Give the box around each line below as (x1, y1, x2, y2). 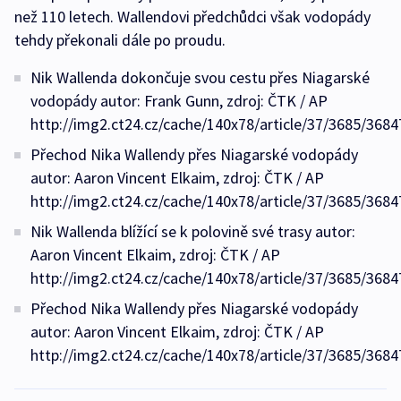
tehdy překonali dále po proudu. (14, 30, 226, 51)
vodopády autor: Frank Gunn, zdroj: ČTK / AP (30, 90, 328, 112)
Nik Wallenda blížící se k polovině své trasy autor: (30, 221, 355, 243)
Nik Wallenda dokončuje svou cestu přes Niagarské (30, 67, 370, 89)
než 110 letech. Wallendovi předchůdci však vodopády (14, 6, 371, 28)
